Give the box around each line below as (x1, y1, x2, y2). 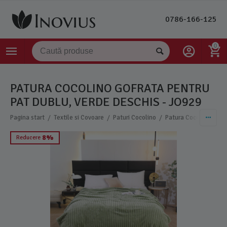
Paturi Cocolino (113, 113, 157, 122)
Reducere (16, 134, 41, 141)
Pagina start (10, 113, 45, 122)
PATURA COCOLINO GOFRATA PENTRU (10, 81, 210, 96)
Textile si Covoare (54, 113, 104, 122)
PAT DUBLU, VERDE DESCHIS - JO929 (10, 94, 202, 109)
